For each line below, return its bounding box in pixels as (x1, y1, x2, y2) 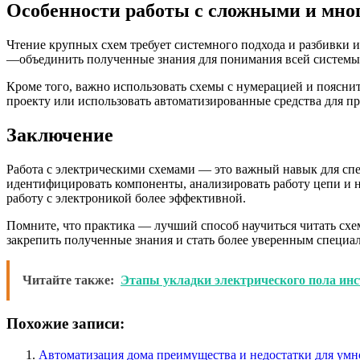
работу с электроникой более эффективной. (6, 190, 246, 205)
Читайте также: (22, 272, 114, 287)
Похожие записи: (6, 315, 125, 333)
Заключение (6, 124, 113, 145)
